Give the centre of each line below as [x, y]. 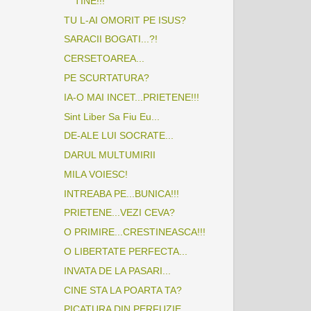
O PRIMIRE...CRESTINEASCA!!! [134, 232]
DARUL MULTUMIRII [109, 155]
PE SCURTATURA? [106, 77]
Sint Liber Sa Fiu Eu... [111, 116]
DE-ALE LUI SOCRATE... [118, 136]
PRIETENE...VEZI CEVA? [119, 213]
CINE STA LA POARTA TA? [123, 290]
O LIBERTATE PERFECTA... [125, 251]
